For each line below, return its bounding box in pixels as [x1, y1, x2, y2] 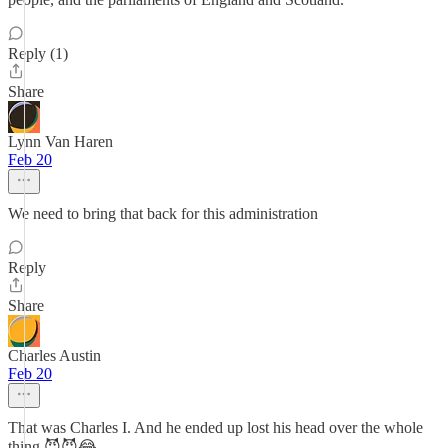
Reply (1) [8, 45, 68, 62]
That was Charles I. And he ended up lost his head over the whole [8, 419, 423, 436]
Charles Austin [8, 347, 101, 364]
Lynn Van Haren [8, 133, 113, 150]
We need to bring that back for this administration [8, 205, 318, 222]
